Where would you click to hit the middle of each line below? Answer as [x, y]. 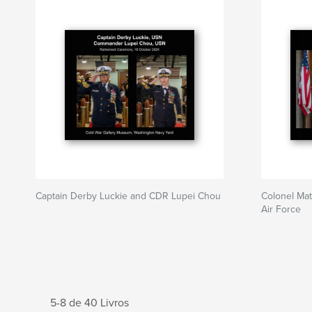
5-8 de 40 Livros [89, 303]
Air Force [281, 209]
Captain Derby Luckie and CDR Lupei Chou [128, 196]
